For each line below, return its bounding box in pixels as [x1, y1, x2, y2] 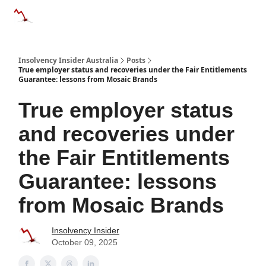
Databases [103, 10, 138, 18]
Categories [47, 10, 82, 18]
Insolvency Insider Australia [18, 55, 118, 65]
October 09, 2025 [52, 237, 118, 247]
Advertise [159, 14, 189, 22]
